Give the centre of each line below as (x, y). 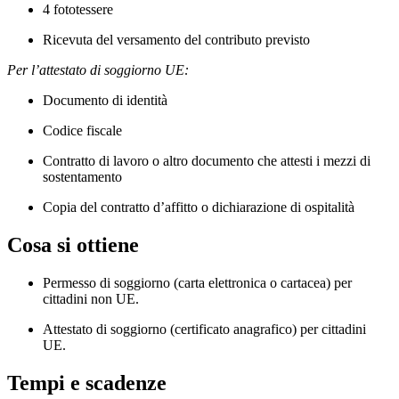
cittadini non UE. (91, 298)
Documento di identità (105, 101)
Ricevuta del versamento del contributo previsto (176, 40)
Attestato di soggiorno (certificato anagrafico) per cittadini (204, 329)
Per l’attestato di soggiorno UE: (98, 70)
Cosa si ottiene (73, 245)
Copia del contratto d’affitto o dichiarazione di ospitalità (199, 208)
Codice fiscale (82, 131)
